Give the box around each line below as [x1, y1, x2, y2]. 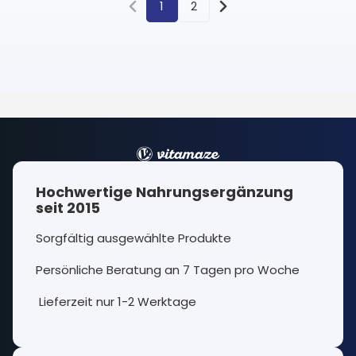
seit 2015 [36, 197, 100, 218]
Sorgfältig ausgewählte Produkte [36, 229, 231, 246]
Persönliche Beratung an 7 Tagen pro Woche [36, 261, 303, 278]
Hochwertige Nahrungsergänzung [36, 181, 293, 202]
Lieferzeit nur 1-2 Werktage [36, 292, 196, 310]
